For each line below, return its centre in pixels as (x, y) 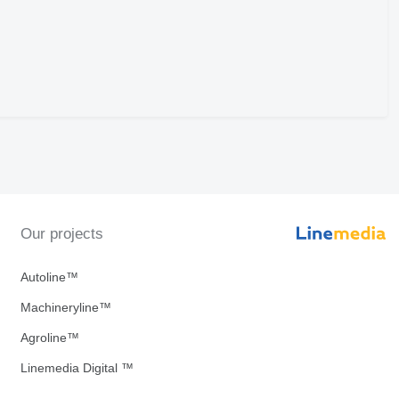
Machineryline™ (65, 308)
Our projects (61, 234)
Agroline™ (49, 338)
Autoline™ (49, 277)
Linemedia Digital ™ (77, 368)
